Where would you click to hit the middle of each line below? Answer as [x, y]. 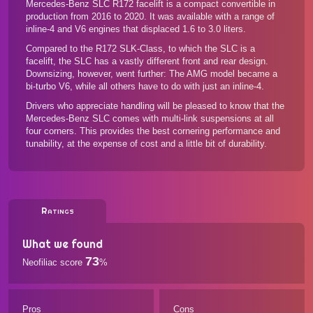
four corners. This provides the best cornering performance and [153, 131]
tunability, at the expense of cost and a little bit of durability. [146, 144]
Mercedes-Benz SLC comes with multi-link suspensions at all [150, 118]
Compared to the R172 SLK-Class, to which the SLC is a [140, 49]
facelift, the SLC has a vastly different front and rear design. [147, 61]
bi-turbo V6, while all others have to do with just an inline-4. [145, 86]
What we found [63, 244]
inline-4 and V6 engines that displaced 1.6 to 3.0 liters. [136, 29]
